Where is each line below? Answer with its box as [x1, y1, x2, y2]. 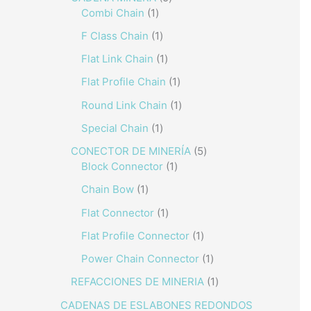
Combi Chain [81, 6, 144, 19]
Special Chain [81, 121, 149, 135]
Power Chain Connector [81, 252, 199, 265]
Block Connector [81, 160, 163, 173]
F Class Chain [81, 28, 149, 42]
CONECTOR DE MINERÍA [71, 144, 191, 158]
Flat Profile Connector [81, 228, 190, 242]
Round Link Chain [81, 98, 167, 112]
